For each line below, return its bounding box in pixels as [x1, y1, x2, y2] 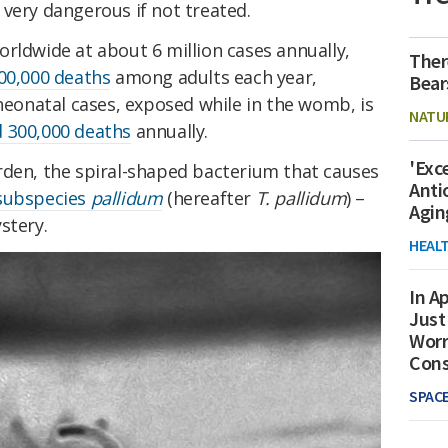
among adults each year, [110, 65, 317, 90]
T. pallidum [255, 185, 347, 210]
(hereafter [162, 185, 256, 210]
